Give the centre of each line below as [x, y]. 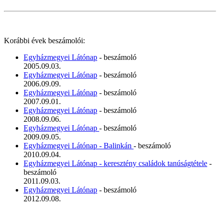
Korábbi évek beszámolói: [44, 41]
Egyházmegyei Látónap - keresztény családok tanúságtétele [115, 164]
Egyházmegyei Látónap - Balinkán [79, 146]
